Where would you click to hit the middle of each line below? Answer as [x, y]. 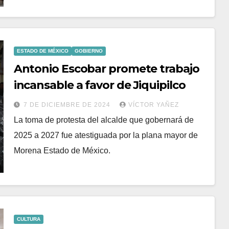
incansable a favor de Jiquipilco [99, 85]
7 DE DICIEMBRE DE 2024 [68, 105]
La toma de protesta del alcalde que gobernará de [104, 120]
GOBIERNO [88, 51]
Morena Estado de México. [62, 151]
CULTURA [28, 219]
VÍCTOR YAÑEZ [153, 105]
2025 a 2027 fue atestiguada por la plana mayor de [106, 135]
